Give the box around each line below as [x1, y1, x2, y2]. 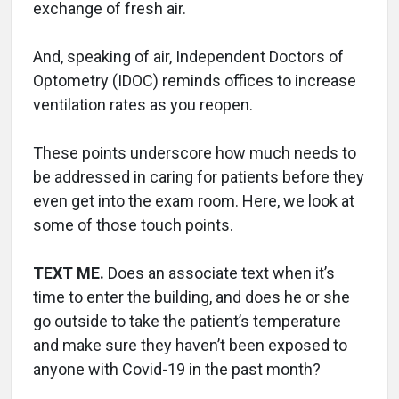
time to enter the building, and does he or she [33, 287, 350, 306]
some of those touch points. [33, 215, 237, 234]
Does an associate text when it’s [108, 263, 335, 282]
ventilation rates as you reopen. [33, 94, 253, 114]
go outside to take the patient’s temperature [33, 311, 341, 330]
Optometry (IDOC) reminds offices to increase [33, 70, 356, 90]
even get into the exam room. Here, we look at [33, 191, 354, 210]
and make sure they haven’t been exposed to [33, 335, 347, 354]
